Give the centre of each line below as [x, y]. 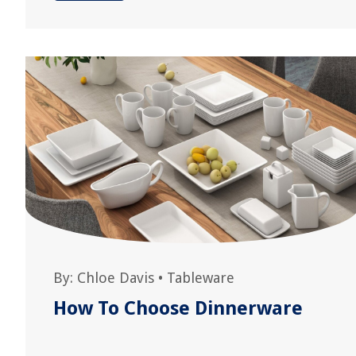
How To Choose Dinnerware [178, 308]
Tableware [201, 278]
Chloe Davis [116, 278]
